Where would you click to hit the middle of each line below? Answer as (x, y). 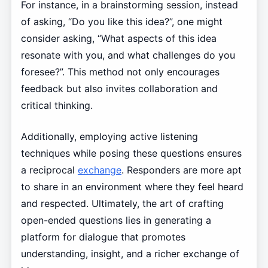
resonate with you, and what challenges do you (128, 55)
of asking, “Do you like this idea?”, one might (121, 21)
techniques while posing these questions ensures (131, 153)
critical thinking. (57, 105)
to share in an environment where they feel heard (132, 186)
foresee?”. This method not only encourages (120, 71)
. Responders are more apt (181, 170)
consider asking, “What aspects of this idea (118, 38)
